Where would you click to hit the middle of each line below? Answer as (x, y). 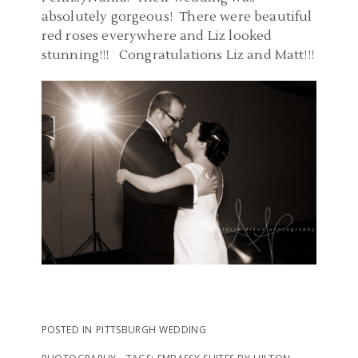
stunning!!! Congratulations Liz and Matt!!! (177, 55)
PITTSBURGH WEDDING (151, 329)
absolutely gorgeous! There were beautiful (177, 16)
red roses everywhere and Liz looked (157, 36)
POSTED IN (68, 329)
